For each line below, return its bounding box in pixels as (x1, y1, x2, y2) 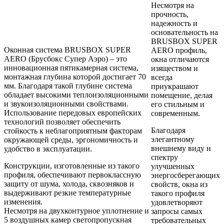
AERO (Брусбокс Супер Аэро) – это (4, 54, 127, 63)
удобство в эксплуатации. (4, 144, 92, 153)
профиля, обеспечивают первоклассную (4, 170, 141, 179)
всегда (151, 73, 172, 82)
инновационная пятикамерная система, (4, 63, 138, 72)
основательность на (151, 28, 218, 37)
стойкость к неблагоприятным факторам (4, 126, 142, 135)
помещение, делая (151, 91, 212, 100)
